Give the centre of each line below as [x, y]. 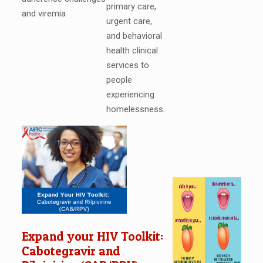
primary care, [131, 7]
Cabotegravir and [71, 251]
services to [127, 65]
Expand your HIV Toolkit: [92, 237]
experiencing [130, 95]
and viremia [43, 14]
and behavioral [134, 36]
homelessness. [135, 109]
